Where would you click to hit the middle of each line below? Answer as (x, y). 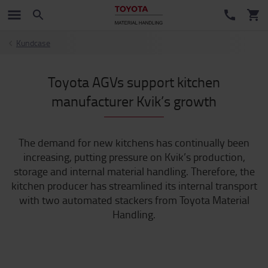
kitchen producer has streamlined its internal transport (134, 185)
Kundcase (33, 43)
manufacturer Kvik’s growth (134, 101)
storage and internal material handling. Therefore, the (134, 171)
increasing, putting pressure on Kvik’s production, (134, 157)
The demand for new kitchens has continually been (134, 142)
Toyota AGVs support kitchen (134, 82)
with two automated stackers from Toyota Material (134, 200)
